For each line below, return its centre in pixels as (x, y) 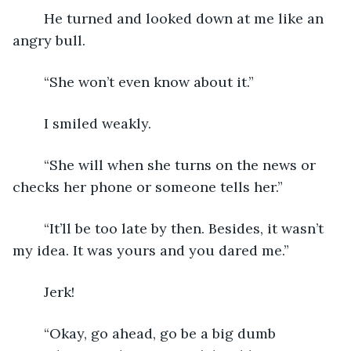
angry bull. (49, 40)
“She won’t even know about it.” (149, 81)
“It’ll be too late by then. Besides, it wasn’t (36, 228)
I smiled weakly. (98, 123)
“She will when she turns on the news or (36, 165)
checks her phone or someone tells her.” (148, 186)
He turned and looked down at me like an (36, 18)
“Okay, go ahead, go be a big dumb (36, 333)
